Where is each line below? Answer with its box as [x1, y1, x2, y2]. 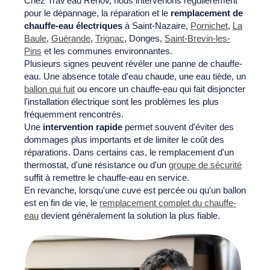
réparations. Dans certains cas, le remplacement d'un [24, 146, 234, 157]
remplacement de [171, 7, 243, 18]
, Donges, [124, 33, 165, 43]
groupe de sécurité [169, 159, 242, 170]
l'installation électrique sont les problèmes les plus [24, 96, 219, 107]
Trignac [95, 33, 124, 43]
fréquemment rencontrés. [24, 108, 124, 119]
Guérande [51, 33, 90, 43]
